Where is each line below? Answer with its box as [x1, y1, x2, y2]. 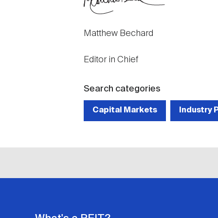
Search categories [84, 84, 161, 93]
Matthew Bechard [84, 29, 153, 38]
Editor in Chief [84, 55, 138, 64]
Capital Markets [92, 106, 157, 115]
